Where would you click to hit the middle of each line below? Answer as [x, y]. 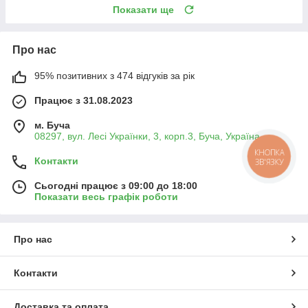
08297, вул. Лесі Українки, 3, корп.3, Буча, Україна [147, 136]
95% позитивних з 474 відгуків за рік [114, 75]
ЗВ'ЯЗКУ [269, 162]
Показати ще [143, 9]
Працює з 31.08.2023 [84, 100]
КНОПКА [269, 153]
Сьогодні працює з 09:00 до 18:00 [116, 185]
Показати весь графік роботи [106, 196]
